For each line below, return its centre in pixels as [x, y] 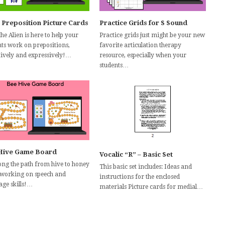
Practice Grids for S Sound [144, 23]
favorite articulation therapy [141, 45]
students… [114, 65]
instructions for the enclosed [140, 177]
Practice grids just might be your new [152, 35]
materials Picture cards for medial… [151, 187]
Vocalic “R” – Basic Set [136, 155]
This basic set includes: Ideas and [146, 167]
